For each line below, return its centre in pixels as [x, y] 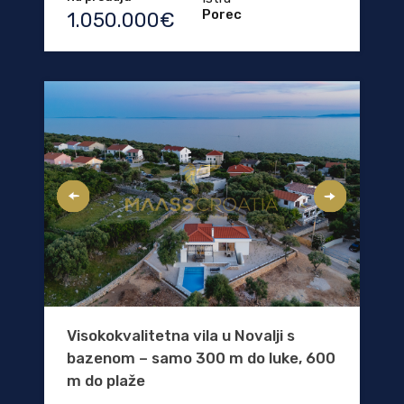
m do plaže [106, 380]
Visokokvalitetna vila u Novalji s [181, 335]
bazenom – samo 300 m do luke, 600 [201, 358]
